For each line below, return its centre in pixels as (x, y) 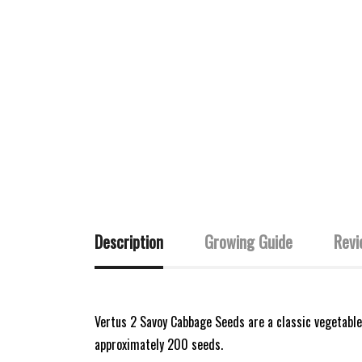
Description (129, 242)
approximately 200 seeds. (159, 345)
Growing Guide (248, 242)
